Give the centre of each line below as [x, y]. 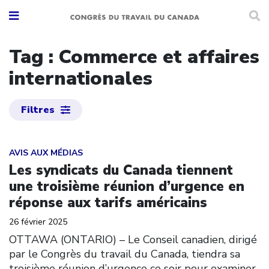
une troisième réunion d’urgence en [127, 186]
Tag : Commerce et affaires [134, 56]
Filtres [38, 110]
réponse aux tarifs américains [108, 202]
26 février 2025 [38, 222]
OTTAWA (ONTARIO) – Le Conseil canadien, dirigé [133, 239]
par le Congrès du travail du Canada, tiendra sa [125, 254]
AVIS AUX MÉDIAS [46, 153]
